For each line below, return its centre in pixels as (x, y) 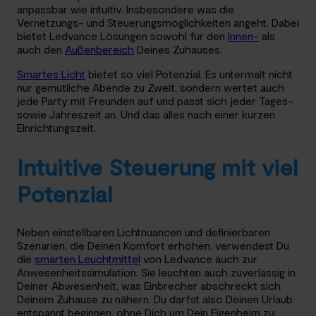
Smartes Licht (51, 74)
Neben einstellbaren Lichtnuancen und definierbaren (144, 232)
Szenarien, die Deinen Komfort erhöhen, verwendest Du (153, 245)
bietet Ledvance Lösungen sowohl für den (122, 36)
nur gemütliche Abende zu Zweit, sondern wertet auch (151, 87)
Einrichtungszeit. (56, 128)
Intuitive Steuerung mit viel (157, 166)
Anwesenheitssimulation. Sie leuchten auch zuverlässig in (156, 272)
